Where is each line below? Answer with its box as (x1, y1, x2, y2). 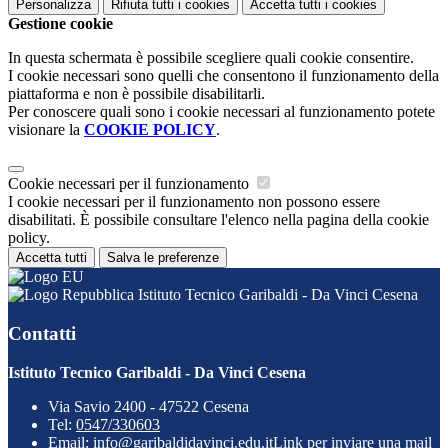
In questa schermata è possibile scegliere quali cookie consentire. (8, 49, 414, 67)
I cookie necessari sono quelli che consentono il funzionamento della (8, 67, 439, 85)
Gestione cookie (8, 15, 113, 33)
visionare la (8, 121, 84, 139)
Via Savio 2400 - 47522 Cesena (48, 397, 249, 415)
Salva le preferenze (107, 250, 219, 266)
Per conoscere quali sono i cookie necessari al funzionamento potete (8, 103, 435, 121)
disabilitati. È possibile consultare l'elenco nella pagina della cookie (8, 211, 429, 229)
